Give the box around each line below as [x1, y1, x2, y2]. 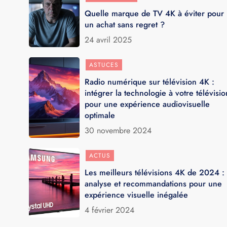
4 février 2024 [85, 204, 135, 216]
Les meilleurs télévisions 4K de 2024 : [85, 166, 225, 178]
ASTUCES [89, 60, 119, 69]
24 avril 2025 [85, 33, 132, 46]
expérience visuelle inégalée [85, 188, 188, 201]
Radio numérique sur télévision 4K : [85, 75, 215, 88]
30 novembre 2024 [85, 124, 152, 136]
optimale [85, 109, 116, 121]
